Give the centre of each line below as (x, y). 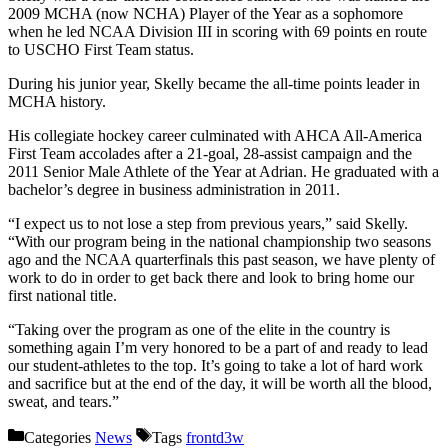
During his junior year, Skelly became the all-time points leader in (214, 84)
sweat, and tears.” (63, 402)
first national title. (62, 296)
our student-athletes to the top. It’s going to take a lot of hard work (215, 366)
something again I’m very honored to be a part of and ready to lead (218, 348)
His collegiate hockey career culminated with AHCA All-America (215, 136)
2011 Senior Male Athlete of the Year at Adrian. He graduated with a (223, 172)
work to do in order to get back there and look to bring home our (211, 278)
